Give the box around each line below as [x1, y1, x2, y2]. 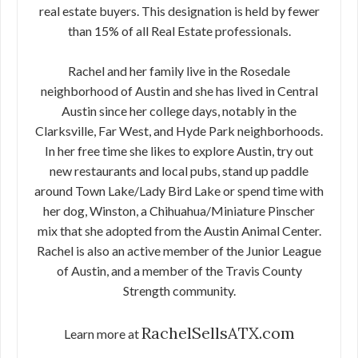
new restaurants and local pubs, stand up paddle [50, 163, 308, 178]
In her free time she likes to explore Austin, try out [45, 143, 313, 158]
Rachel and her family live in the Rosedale [68, 63, 290, 78]
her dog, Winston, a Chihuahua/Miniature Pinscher [43, 203, 315, 218]
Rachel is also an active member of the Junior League [37, 243, 321, 258]
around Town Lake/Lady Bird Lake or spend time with [34, 183, 324, 198]
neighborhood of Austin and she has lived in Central [40, 83, 318, 98]
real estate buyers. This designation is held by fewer [38, 3, 320, 18]
